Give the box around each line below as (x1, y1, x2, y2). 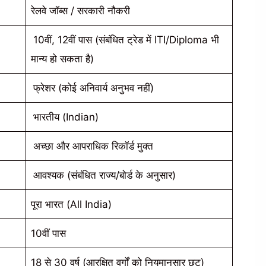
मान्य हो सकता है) (31, 52, 94, 65)
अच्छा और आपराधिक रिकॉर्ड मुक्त (33, 140, 153, 152)
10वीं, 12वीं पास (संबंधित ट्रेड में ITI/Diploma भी (33, 33, 219, 46)
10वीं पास (31, 227, 66, 239)
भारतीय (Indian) (33, 110, 99, 123)
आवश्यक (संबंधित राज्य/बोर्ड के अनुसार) (33, 169, 176, 181)
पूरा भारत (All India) (31, 198, 112, 210)
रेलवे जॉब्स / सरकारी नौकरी (31, 4, 130, 17)
